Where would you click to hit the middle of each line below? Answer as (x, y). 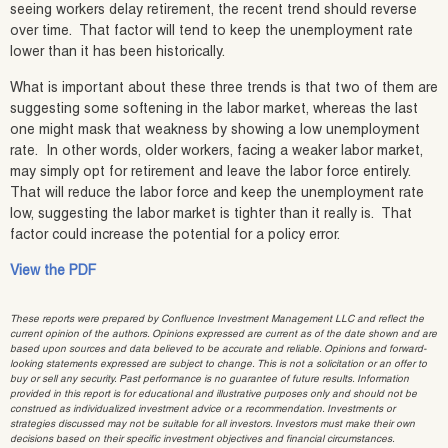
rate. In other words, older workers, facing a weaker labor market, (216, 151)
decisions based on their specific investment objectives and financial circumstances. (202, 439)
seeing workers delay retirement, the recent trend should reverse (213, 10)
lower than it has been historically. (117, 52)
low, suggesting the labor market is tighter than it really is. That (211, 214)
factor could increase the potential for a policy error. (175, 235)
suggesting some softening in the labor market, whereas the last (214, 109)
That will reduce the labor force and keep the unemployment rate (217, 193)
